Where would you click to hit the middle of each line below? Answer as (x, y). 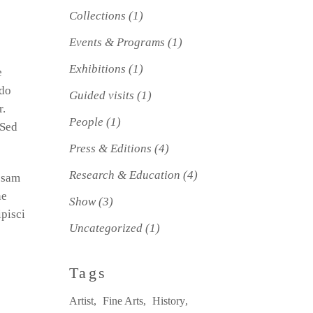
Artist (81, 301)
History (168, 301)
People (86, 122)
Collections (97, 16)
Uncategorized (105, 228)
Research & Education (124, 175)
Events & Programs (117, 42)
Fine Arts (123, 301)
